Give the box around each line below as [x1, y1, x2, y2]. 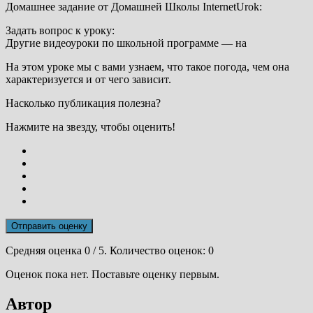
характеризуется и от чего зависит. [6, 73, 171, 85]
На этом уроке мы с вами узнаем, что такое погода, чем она [6, 60, 289, 73]
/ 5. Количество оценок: [90, 244, 208, 256]
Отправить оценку [11, 220, 87, 231]
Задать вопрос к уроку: [6, 24, 115, 36]
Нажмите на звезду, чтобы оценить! [6, 120, 175, 133]
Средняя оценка [6, 244, 85, 256]
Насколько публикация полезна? [6, 96, 161, 109]
